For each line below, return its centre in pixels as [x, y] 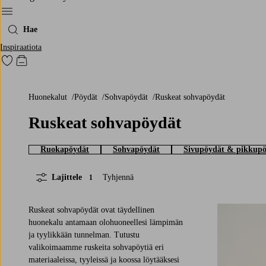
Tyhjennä [118, 178]
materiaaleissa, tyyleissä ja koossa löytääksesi [104, 259]
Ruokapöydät [65, 149]
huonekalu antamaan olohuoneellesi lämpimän [106, 222]
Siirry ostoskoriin [52, 64]
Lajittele [67, 177]
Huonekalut [51, 97]
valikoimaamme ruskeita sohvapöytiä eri [96, 247]
